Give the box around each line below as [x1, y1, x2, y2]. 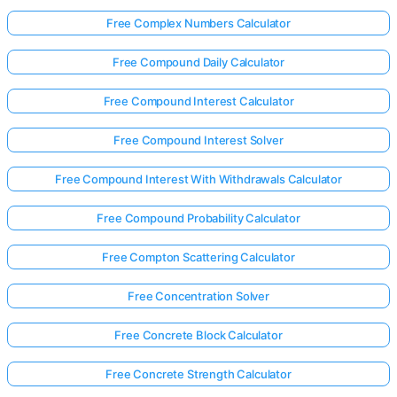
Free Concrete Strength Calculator [105, 367, 292, 381]
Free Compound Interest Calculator [103, 94, 294, 108]
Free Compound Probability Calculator [97, 211, 300, 225]
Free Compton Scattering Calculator [102, 250, 295, 264]
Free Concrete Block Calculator [114, 328, 283, 342]
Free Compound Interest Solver [113, 133, 284, 147]
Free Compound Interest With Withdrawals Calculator [55, 172, 342, 186]
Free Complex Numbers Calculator [105, 16, 292, 30]
